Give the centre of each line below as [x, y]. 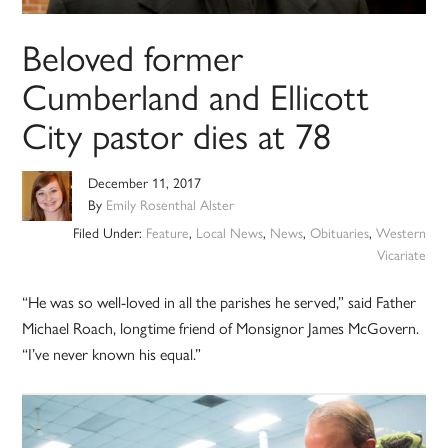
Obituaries [339, 232]
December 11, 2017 [145, 182]
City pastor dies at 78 [177, 134]
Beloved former [133, 56]
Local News [229, 232]
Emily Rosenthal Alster [170, 204]
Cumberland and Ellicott [196, 95]
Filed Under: [109, 232]
